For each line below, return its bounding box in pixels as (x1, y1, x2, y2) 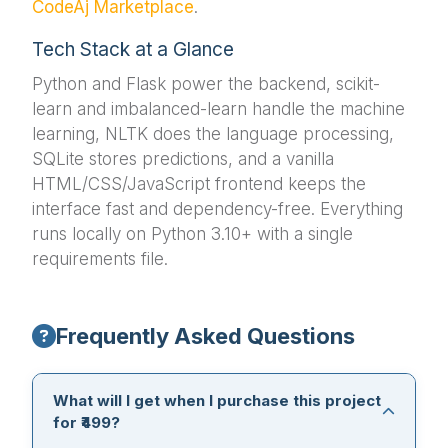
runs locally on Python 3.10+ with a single (32, 223, 353, 244)
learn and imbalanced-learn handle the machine (32, 98, 405, 119)
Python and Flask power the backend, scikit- (32, 73, 380, 94)
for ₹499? (53, 412, 120, 432)
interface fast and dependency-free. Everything (32, 198, 403, 219)
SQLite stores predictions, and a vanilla (32, 148, 334, 169)
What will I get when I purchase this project (53, 390, 381, 410)
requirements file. (32, 248, 168, 269)
